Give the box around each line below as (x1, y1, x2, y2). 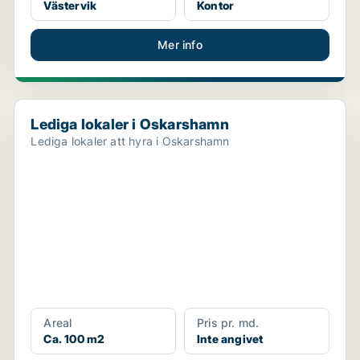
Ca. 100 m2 (43, 332, 105, 346)
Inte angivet (196, 332, 264, 346)
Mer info (157, 38, 202, 51)
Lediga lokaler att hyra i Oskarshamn (31, 134, 230, 148)
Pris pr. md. (196, 316, 260, 329)
